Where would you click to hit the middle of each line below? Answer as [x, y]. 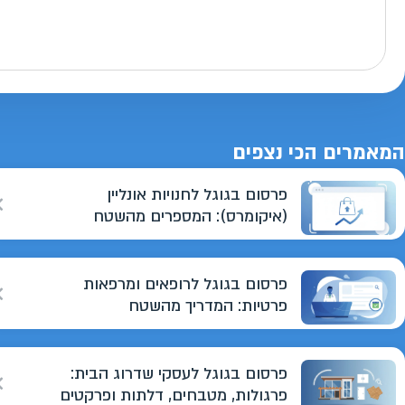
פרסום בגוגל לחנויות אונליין [198, 195]
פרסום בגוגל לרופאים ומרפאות [186, 284]
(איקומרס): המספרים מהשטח [191, 217]
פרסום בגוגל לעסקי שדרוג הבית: [179, 374]
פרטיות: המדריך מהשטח [208, 306]
